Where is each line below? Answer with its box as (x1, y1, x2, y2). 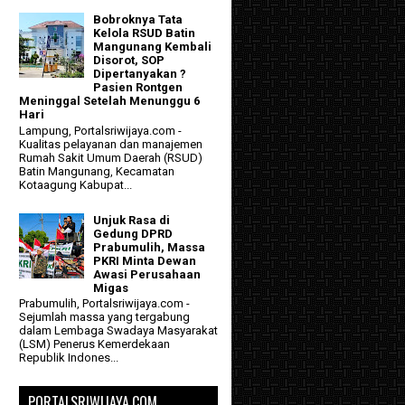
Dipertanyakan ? (93, 67, 187, 80)
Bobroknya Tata (93, 13, 184, 26)
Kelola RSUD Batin (93, 26, 196, 40)
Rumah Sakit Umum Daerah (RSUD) (19, 150, 202, 165)
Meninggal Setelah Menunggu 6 (19, 94, 200, 108)
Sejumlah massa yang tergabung (19, 310, 190, 325)
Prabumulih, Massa (93, 240, 206, 254)
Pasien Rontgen (93, 80, 184, 94)
